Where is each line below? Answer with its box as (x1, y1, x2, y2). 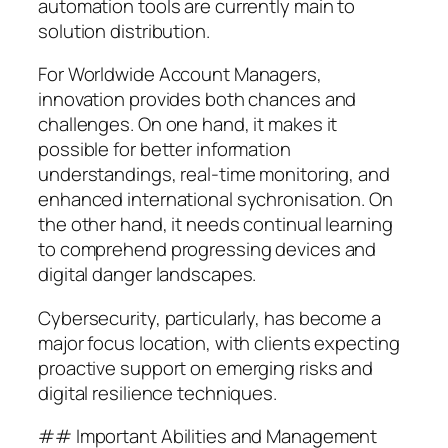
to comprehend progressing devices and (38, 236, 377, 263)
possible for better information (38, 136, 291, 163)
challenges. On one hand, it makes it (38, 111, 338, 138)
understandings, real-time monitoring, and (38, 161, 390, 188)
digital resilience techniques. (38, 379, 277, 406)
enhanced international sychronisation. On (38, 186, 393, 213)
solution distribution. (38, 17, 210, 44)
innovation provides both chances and (38, 86, 357, 113)
